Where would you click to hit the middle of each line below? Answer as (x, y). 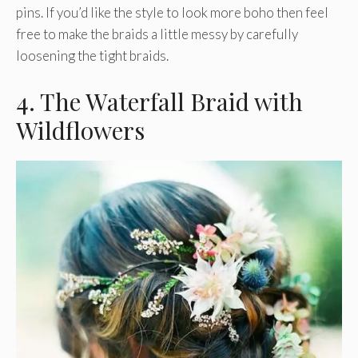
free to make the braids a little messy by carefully (157, 34)
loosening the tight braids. (92, 56)
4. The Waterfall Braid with (159, 101)
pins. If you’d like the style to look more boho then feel (172, 13)
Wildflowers (80, 130)
